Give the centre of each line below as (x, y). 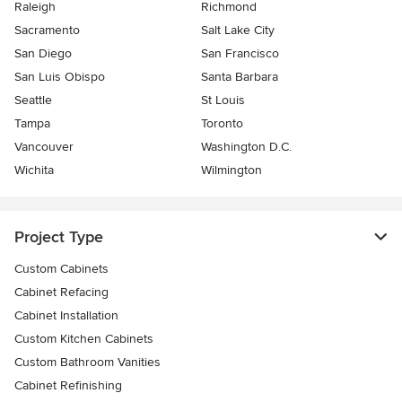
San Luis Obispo (60, 76)
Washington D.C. (246, 146)
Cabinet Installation (66, 315)
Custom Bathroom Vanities (87, 362)
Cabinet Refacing (61, 292)
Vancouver (44, 146)
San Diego (43, 53)
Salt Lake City (238, 30)
